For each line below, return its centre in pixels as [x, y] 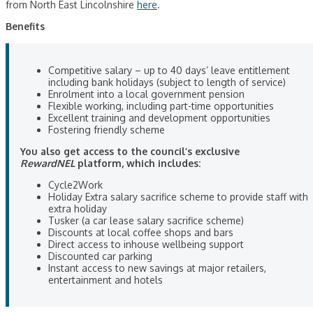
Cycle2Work [75, 185]
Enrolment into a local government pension [146, 94]
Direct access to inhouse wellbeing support [146, 245]
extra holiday [78, 209]
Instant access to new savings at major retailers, [157, 268]
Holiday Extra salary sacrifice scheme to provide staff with [178, 197]
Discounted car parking [100, 256]
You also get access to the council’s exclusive [130, 152]
